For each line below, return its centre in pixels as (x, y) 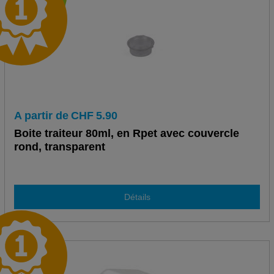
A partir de (41, 116)
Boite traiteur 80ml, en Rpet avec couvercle (126, 134)
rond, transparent (59, 147)
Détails (137, 197)
